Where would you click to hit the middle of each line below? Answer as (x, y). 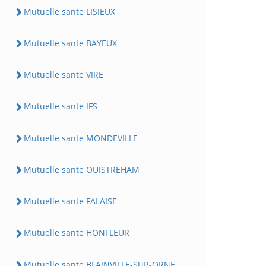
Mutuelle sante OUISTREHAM (82, 169)
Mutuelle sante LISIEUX (69, 11)
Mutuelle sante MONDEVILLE (81, 138)
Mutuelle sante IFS (61, 106)
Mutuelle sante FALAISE (70, 201)
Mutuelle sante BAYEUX (70, 43)
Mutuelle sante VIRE (64, 75)
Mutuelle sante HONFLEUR (77, 233)
